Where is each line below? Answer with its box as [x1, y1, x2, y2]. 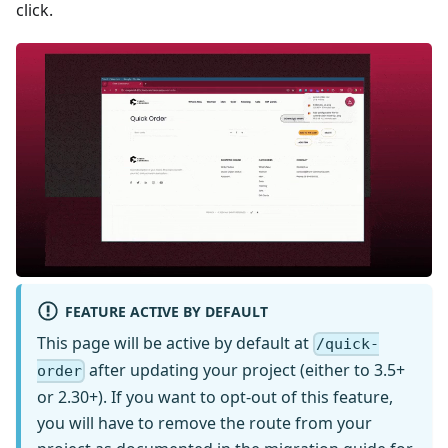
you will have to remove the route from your [37, 411, 372, 434]
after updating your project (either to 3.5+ [85, 358, 406, 381]
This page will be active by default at [37, 331, 313, 354]
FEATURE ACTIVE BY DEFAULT [64, 301, 268, 321]
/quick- [316, 334, 380, 353]
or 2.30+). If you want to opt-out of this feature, [37, 385, 393, 408]
